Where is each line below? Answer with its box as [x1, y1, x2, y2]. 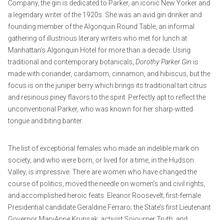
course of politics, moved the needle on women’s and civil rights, [8, 179, 205, 188]
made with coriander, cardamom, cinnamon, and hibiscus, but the [8, 69, 210, 78]
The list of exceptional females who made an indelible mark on [8, 144, 199, 152]
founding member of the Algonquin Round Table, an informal [8, 22, 194, 30]
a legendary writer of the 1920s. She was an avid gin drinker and [8, 10, 202, 19]
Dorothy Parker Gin [136, 57, 192, 66]
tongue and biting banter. [8, 116, 83, 125]
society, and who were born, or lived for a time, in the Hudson [8, 156, 194, 164]
